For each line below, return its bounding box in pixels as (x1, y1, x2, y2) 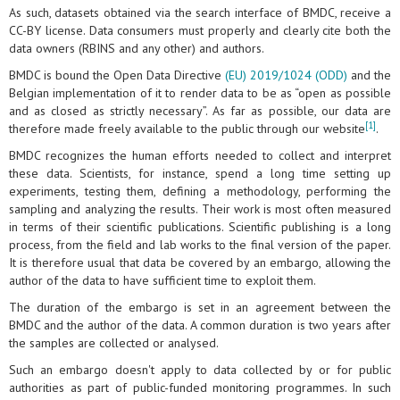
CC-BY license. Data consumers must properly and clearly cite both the (9, 22, 391, 39)
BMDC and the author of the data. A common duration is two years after (9, 317, 391, 334)
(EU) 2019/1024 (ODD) (225, 67, 347, 84)
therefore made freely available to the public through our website (9, 121, 365, 137)
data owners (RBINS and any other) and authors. (9, 40, 264, 57)
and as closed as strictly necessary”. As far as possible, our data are (9, 103, 391, 120)
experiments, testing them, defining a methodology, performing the (9, 183, 391, 200)
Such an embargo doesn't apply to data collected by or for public (9, 362, 391, 379)
